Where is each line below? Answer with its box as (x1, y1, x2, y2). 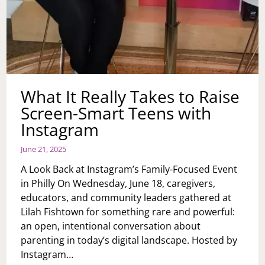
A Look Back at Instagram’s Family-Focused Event (21, 162, 238, 176)
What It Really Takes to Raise (21, 85, 240, 108)
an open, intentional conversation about (21, 219, 201, 232)
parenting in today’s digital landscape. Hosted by (21, 233, 238, 247)
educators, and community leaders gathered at (21, 190, 232, 204)
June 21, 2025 (21, 143, 67, 154)
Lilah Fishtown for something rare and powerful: (21, 205, 235, 218)
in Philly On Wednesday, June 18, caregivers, (21, 176, 216, 190)
